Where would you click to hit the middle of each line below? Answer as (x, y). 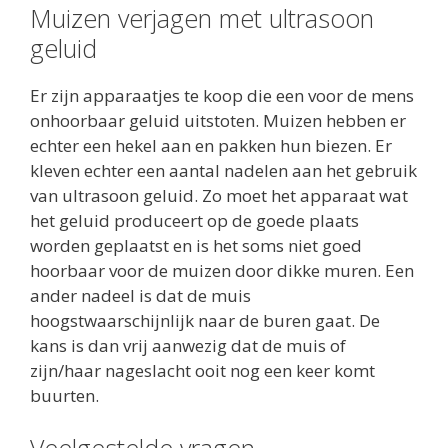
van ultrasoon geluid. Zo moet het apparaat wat (219, 195)
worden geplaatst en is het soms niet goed (196, 245)
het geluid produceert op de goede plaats (194, 220)
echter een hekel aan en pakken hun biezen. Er (211, 145)
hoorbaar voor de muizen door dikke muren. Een (222, 270)
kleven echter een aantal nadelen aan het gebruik (223, 170)
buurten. (64, 395)
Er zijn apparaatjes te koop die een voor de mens (222, 95)
